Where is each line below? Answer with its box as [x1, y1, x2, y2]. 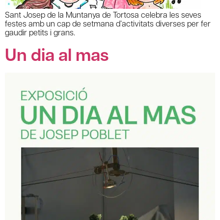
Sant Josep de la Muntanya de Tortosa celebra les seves [5, 9, 201, 20]
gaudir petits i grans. [5, 27, 75, 38]
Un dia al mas [5, 42, 109, 66]
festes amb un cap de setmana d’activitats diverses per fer [5, 18, 211, 29]
